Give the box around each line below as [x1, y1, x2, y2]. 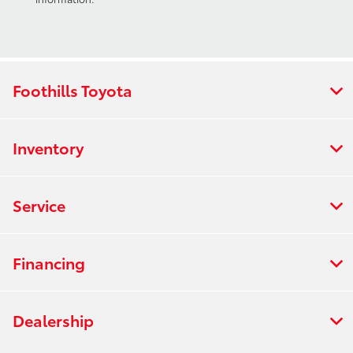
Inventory [13, 136, 84, 158]
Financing [13, 251, 85, 273]
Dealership [13, 308, 94, 331]
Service [13, 193, 65, 216]
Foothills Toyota [13, 78, 132, 101]
